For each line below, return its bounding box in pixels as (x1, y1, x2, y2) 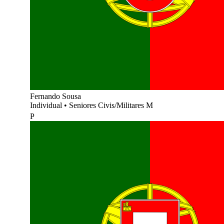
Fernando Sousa (30, 91, 81, 100)
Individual (30, 100, 64, 109)
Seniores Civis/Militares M (69, 100, 153, 109)
